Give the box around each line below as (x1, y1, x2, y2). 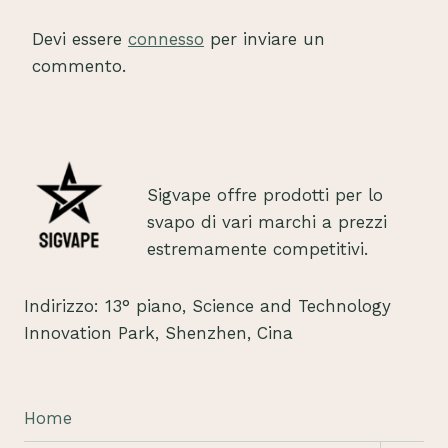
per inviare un (204, 29, 325, 50)
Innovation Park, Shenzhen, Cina (24, 323, 293, 344)
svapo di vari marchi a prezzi (147, 212, 387, 233)
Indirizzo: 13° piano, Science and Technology (24, 296, 391, 317)
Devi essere (32, 29, 128, 50)
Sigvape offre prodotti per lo (147, 185, 383, 206)
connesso (128, 29, 204, 50)
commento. (32, 56, 126, 77)
